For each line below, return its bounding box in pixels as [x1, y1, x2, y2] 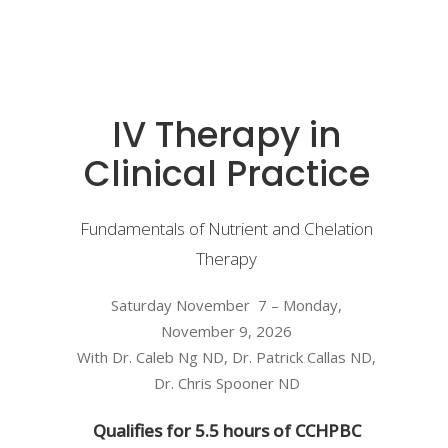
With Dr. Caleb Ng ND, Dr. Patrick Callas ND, [77, 346, 377, 367]
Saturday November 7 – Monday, [111, 294, 343, 315]
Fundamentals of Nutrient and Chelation [80, 216, 374, 240]
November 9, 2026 [161, 320, 293, 341]
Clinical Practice [83, 148, 370, 198]
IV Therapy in [112, 109, 342, 159]
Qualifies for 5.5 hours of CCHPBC [92, 418, 361, 442]
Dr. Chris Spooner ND [153, 372, 300, 393]
